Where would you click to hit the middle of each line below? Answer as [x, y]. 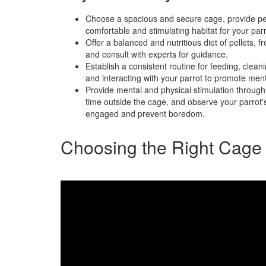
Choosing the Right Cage [161, 147]
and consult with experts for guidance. [157, 54]
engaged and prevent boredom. [145, 113]
